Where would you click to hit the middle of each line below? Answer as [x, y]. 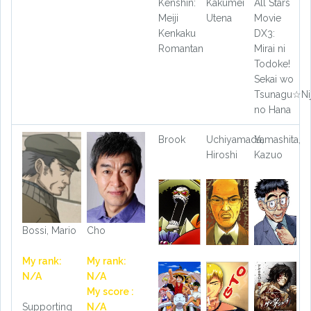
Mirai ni [269, 49]
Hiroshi [221, 155]
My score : [110, 292]
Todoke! [272, 64]
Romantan [181, 49]
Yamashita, [277, 140]
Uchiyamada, [235, 140]
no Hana [272, 110]
